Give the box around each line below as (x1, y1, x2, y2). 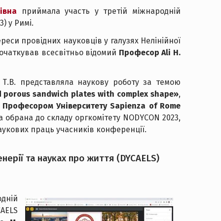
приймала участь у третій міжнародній (17, 6, 181, 16)
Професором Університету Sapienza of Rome (2, 101, 181, 110)
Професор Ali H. (118, 48, 181, 57)
